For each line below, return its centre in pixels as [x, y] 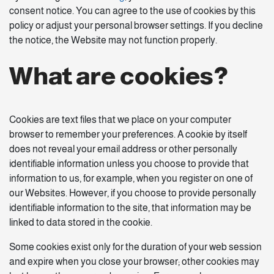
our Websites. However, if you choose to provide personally [133, 193]
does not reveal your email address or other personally [123, 149]
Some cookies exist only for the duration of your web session [135, 247]
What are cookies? [119, 76]
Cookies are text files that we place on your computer [120, 120]
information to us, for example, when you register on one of [131, 178]
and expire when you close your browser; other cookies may [134, 261]
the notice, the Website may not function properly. [113, 40]
